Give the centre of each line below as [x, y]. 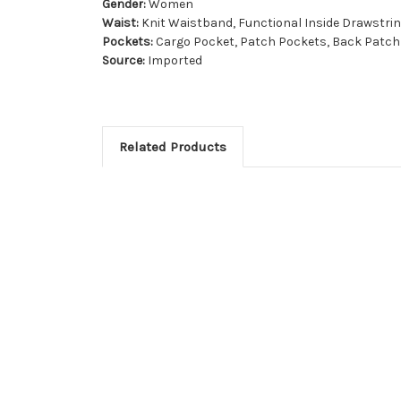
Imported [174, 61]
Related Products [172, 147]
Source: [124, 61]
